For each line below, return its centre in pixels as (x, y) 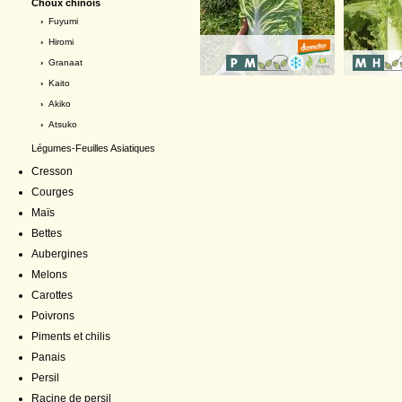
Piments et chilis (71, 336)
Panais (48, 357)
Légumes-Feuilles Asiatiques (93, 148)
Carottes (52, 295)
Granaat (66, 62)
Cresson (52, 171)
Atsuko (63, 124)
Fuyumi (63, 21)
